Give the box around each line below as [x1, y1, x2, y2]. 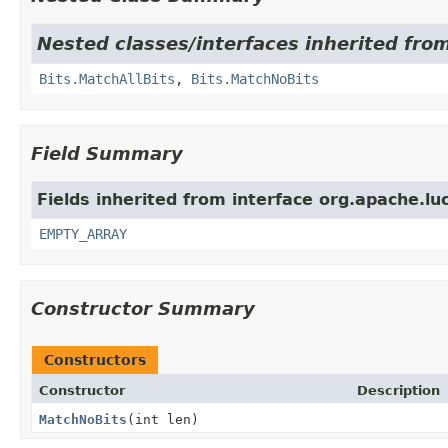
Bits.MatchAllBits [39, 70, 175, 87]
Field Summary [31, 142, 183, 164]
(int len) [127, 411, 199, 427]
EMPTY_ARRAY [39, 225, 127, 242]
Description [357, 382, 440, 398]
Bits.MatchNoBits [191, 70, 319, 87]
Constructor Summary [31, 297, 255, 319]
